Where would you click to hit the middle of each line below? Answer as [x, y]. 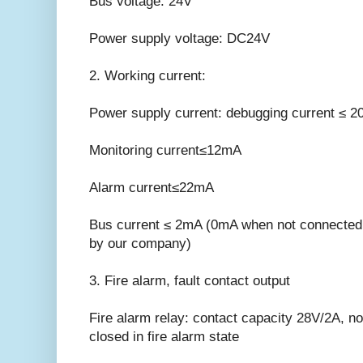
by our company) [140, 243]
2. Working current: [147, 75]
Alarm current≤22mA [152, 187]
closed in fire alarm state [164, 336]
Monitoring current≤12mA [165, 150]
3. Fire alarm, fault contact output [190, 280]
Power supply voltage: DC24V [179, 38]
